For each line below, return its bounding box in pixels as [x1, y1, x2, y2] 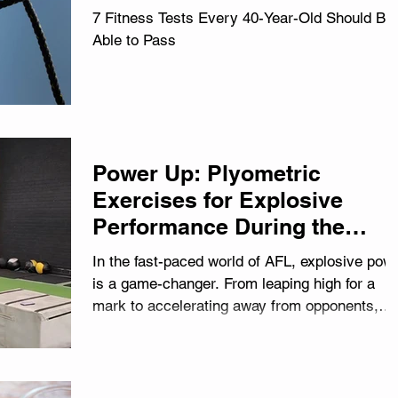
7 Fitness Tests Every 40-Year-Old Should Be [92, 9, 394, 27]
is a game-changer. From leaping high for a [92, 275, 375, 292]
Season [92, 240, 171, 267]
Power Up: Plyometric [92, 160, 321, 187]
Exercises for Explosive [92, 187, 343, 213]
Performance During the [92, 213, 345, 240]
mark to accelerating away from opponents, [92, 297, 378, 314]
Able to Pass [92, 31, 176, 49]
